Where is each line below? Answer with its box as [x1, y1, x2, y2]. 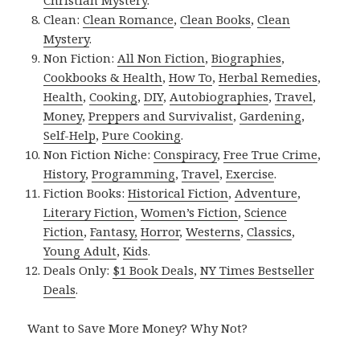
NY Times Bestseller [200, 261, 315, 278]
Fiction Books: [43, 184, 129, 201]
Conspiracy [153, 145, 218, 162]
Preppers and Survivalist [88, 107, 234, 124]
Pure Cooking [102, 126, 182, 143]
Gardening [239, 107, 302, 124]
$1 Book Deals [112, 261, 194, 278]
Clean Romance [83, 10, 174, 27]
